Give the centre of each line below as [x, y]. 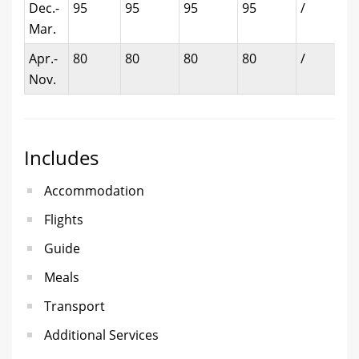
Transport [75, 306]
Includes [61, 157]
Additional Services [101, 335]
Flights [64, 219]
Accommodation [94, 190]
